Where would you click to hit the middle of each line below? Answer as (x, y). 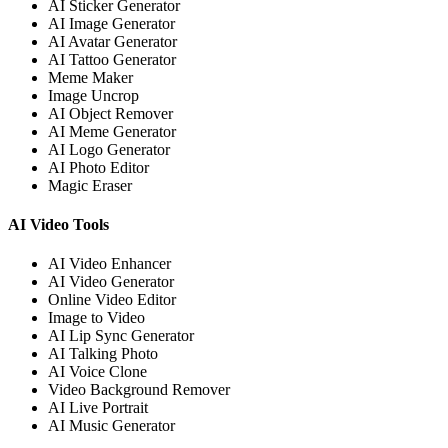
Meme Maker (90, 77)
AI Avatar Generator (112, 41)
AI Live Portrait (98, 408)
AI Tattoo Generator (112, 59)
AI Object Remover (110, 113)
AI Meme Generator (112, 131)
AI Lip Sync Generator (121, 336)
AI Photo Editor (98, 167)
